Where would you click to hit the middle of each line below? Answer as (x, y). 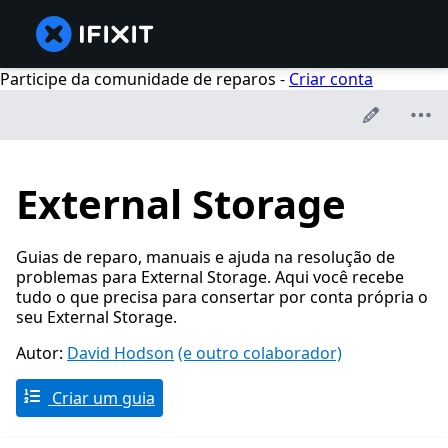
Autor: (41, 353)
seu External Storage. (96, 317)
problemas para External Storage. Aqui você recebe (210, 277)
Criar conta (331, 79)
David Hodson (120, 353)
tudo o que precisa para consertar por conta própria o (222, 297)
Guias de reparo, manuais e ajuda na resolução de (205, 257)
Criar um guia (101, 398)
